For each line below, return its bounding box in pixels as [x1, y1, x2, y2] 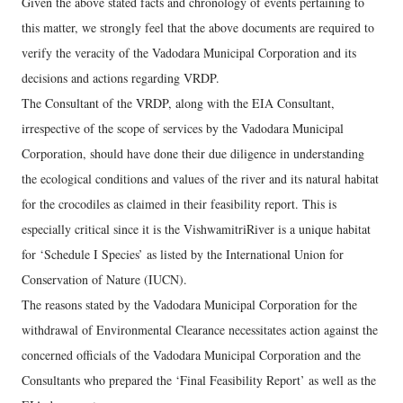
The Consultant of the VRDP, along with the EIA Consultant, [22, 94, 335, 112]
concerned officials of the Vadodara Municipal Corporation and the [22, 346, 361, 363]
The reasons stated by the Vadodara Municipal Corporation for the [22, 296, 357, 313]
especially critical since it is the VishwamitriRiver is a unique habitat [22, 220, 371, 237]
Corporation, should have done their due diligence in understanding [22, 145, 364, 162]
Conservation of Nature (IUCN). [22, 271, 187, 288]
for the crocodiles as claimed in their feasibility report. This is [22, 195, 336, 212]
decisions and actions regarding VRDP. [22, 69, 219, 86]
